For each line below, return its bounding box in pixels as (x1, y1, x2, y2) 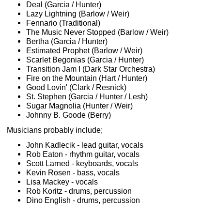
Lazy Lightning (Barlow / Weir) (26, 9, 129, 18)
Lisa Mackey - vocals (26, 177, 98, 186)
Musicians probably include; (7, 125, 103, 135)
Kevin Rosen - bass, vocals (26, 168, 120, 177)
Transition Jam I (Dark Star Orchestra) (26, 64, 155, 74)
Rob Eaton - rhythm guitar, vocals (26, 150, 139, 159)
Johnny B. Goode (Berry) (26, 110, 111, 120)
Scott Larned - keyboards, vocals (26, 159, 138, 168)
